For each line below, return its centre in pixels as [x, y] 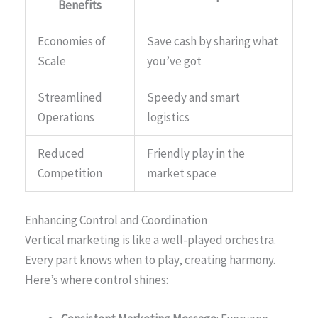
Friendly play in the [196, 154]
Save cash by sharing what [213, 42]
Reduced [61, 154]
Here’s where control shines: [97, 279]
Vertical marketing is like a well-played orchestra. [150, 240]
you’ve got [174, 61]
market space [182, 174]
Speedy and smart [193, 98]
